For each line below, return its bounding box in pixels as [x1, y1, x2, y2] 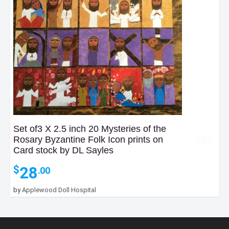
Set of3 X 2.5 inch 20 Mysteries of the [13, 124, 166, 134]
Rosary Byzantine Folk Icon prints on [13, 134, 163, 145]
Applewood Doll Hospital [22, 186, 96, 194]
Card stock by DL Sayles [13, 145, 113, 156]
